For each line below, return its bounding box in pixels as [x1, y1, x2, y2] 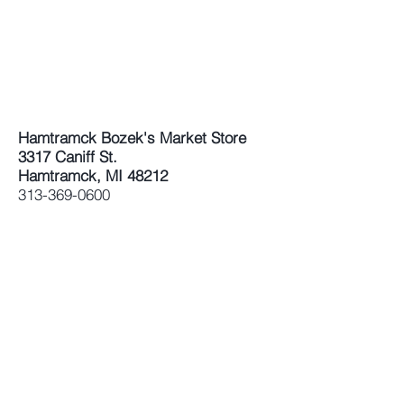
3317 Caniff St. [18, 147, 126, 166]
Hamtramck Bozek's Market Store [18, 128, 246, 147]
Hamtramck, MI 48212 [18, 166, 168, 185]
